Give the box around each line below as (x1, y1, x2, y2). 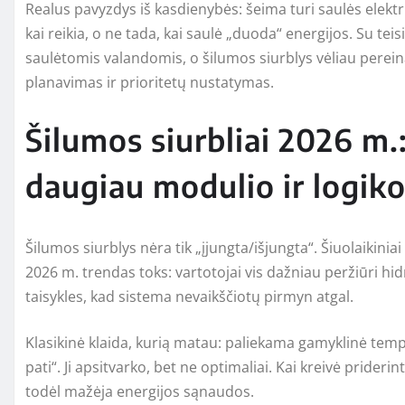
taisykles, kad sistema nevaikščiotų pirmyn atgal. (25, 286, 353, 306)
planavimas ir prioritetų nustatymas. (25, 71, 274, 92)
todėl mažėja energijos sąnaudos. (25, 381, 254, 401)
